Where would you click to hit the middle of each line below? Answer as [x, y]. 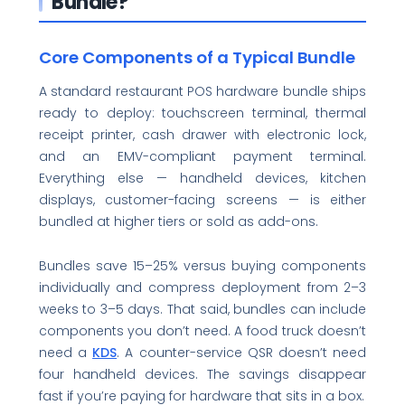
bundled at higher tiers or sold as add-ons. [178, 222]
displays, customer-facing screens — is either [202, 200]
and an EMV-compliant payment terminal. [202, 157]
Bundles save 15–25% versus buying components [202, 265]
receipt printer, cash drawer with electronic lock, [202, 135]
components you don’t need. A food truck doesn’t [202, 330]
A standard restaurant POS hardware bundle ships [202, 92]
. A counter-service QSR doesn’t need [242, 352]
